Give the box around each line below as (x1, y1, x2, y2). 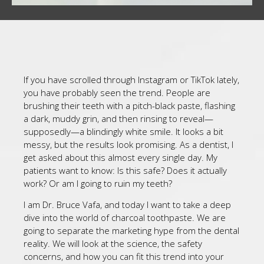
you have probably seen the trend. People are (24, 87, 210, 98)
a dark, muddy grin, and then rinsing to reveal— (24, 113, 213, 124)
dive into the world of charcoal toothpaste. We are (24, 212, 226, 224)
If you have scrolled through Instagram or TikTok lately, (24, 74, 239, 85)
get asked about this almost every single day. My (24, 151, 217, 163)
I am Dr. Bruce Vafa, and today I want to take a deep (24, 199, 231, 211)
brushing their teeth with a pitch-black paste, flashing (24, 100, 235, 111)
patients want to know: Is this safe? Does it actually (24, 164, 227, 176)
